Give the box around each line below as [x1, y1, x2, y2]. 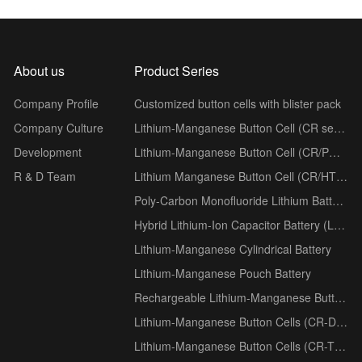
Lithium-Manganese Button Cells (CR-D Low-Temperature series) [336, 313, 348, 330]
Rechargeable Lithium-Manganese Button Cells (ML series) [335, 288, 347, 305]
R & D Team [14, 167, 76, 184]
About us [14, 61, 65, 80]
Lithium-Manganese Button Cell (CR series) [334, 119, 346, 136]
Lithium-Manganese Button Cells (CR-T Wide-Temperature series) [335, 337, 347, 354]
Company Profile [14, 95, 99, 112]
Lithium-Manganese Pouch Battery [134, 264, 312, 281]
